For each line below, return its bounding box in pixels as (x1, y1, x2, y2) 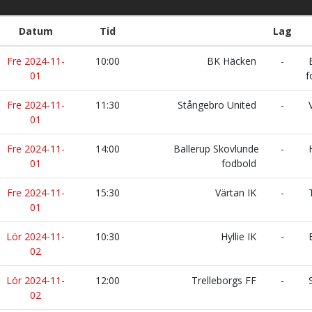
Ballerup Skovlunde (173, 142, 259, 155)
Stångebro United (178, 98, 259, 111)
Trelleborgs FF (192, 274, 259, 287)
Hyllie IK (221, 230, 259, 243)
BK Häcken (207, 54, 259, 68)
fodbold (221, 157, 259, 170)
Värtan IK (215, 186, 259, 199)
